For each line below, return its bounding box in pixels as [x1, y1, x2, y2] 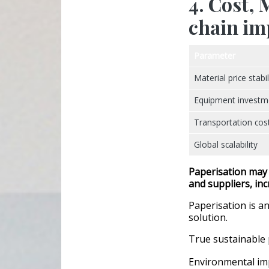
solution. [189, 211, 228, 225]
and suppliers [189, 177, 250, 191]
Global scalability [194, 139, 258, 151]
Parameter [194, 50, 235, 62]
